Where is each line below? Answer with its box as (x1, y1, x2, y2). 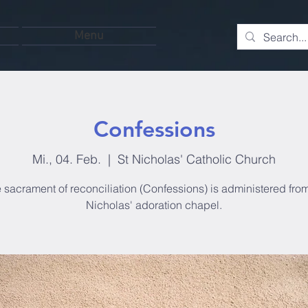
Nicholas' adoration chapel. (86, 197, 222, 212)
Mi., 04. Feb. (32, 151, 101, 167)
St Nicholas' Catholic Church (118, 151, 276, 167)
